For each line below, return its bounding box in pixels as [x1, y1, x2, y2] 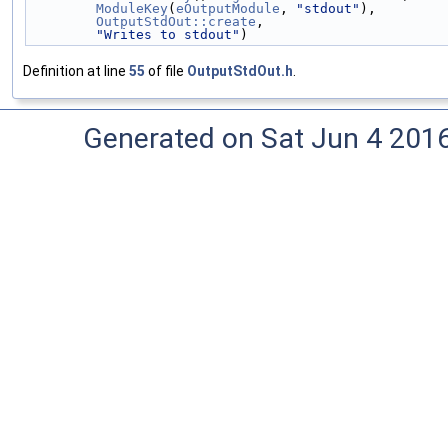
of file [145, 62, 187, 79]
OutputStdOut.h [187, 62, 293, 79]
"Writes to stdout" [96, 26, 240, 42]
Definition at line [23, 62, 129, 79]
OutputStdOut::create [96, 13, 256, 29]
